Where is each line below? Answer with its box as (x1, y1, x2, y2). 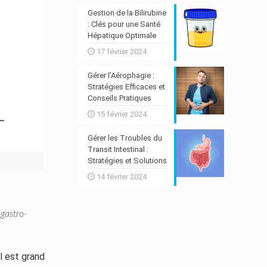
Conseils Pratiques (87, 94, 151, 103)
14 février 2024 (96, 172, 147, 181)
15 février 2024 (96, 110, 147, 119)
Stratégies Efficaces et (87, 82, 165, 91)
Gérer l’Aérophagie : (87, 71, 154, 80)
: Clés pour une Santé (87, 20, 160, 29)
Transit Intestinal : (87, 145, 148, 154)
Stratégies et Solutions (87, 156, 167, 165)
